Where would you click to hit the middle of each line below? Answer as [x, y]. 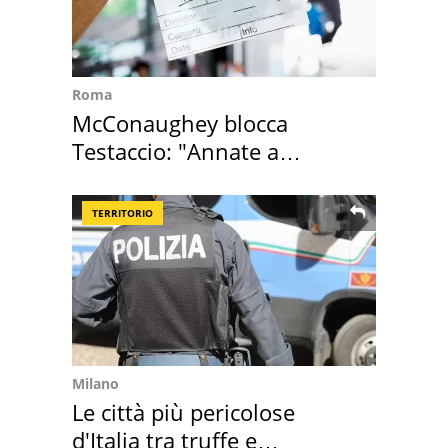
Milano [95, 384]
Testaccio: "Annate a [175, 151]
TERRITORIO [122, 213]
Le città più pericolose [183, 412]
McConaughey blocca [180, 123]
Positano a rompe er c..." [197, 179]
